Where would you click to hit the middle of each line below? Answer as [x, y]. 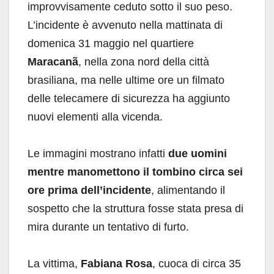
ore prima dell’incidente [89, 190]
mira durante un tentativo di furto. [108, 227]
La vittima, [54, 263]
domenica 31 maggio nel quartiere [111, 43]
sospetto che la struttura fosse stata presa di [135, 208]
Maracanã [53, 61]
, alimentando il [188, 190]
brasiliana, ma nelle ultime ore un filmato [126, 80]
